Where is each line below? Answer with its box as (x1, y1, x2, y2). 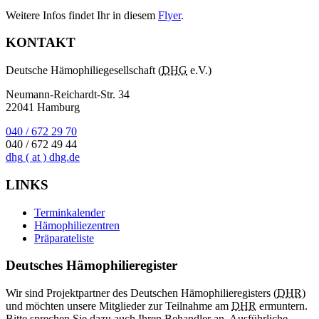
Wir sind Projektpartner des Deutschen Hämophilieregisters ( (6, 287, 277, 300)
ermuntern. (256, 300, 308, 313)
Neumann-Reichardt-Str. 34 (6, 88, 130, 101)
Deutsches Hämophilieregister (6, 258, 177, 273)
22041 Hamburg (6, 101, 80, 114)
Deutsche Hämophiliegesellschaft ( (6, 64, 162, 77)
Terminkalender (34, 206, 105, 219)
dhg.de (49, 151, 80, 164)
